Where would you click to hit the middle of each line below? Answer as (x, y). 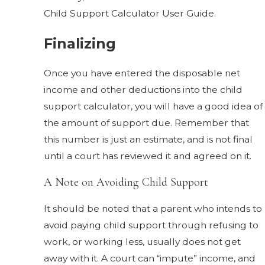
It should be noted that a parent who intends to (153, 208)
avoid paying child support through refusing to (151, 225)
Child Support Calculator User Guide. (130, 14)
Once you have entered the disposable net (142, 73)
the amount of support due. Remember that (147, 123)
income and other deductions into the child (143, 90)
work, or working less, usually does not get (143, 241)
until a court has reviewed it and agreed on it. (148, 156)
